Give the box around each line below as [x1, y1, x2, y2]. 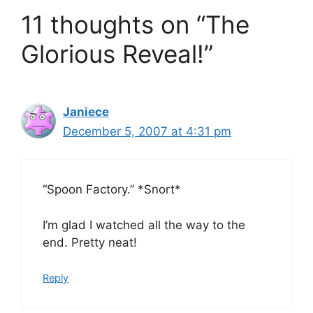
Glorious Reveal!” [21, 38, 213, 68]
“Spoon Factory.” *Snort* [43, 182, 181, 196]
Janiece [63, 104, 109, 119]
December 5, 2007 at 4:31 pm [63, 124, 231, 138]
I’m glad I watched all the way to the [43, 217, 245, 232]
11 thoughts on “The [21, 9, 249, 39]
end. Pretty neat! [43, 235, 137, 249]
